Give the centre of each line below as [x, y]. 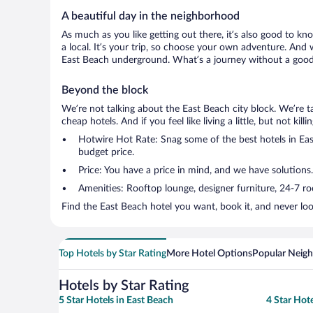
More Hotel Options [209, 254]
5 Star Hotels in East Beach [116, 300]
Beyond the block [105, 90]
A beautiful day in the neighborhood [151, 16]
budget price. [106, 152]
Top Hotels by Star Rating [112, 254]
